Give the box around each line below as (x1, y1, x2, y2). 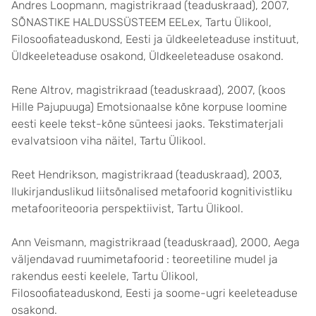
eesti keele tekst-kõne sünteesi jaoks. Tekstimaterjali (11, 117, 284, 130)
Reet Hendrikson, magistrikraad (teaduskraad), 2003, (11, 168, 282, 181)
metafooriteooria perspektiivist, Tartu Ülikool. (11, 202, 243, 215)
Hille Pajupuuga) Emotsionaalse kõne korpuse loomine (11, 100, 287, 114)
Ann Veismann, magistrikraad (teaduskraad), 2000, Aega (11, 236, 300, 249)
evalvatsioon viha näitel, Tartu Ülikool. (11, 134, 206, 147)
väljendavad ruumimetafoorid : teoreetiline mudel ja (11, 253, 278, 266)
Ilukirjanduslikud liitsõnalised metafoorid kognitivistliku (11, 185, 292, 198)
